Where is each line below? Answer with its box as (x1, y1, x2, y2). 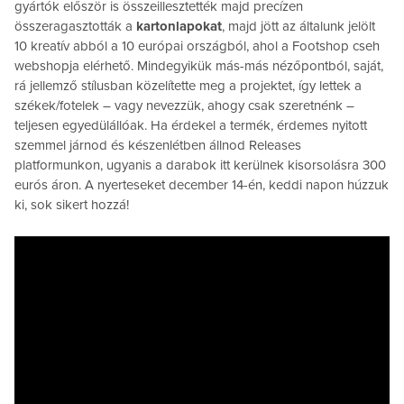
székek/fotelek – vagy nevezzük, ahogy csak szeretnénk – (14, 96, 354, 114)
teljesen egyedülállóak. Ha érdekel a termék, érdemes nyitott (14, 116, 367, 133)
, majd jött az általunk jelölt (222, 17, 375, 34)
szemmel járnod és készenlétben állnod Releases (14, 136, 301, 153)
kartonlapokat (136, 17, 222, 34)
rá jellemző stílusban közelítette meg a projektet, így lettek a (14, 77, 362, 94)
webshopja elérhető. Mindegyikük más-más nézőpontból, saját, (14, 57, 383, 74)
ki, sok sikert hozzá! (14, 196, 129, 213)
